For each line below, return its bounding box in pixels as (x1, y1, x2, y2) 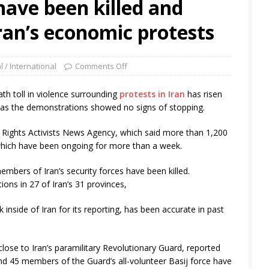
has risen (185, 88, 222, 100)
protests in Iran (119, 88, 185, 100)
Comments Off (75, 60, 127, 71)
